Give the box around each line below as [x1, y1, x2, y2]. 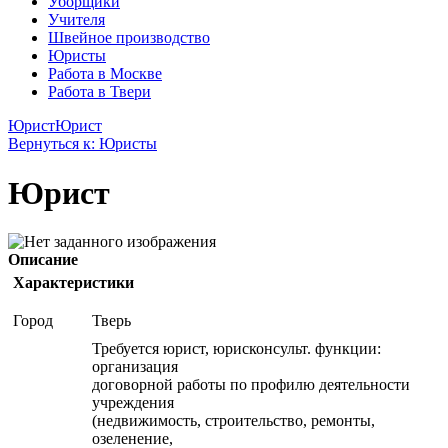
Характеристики [13, 274, 134, 292]
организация [92, 358, 178, 376]
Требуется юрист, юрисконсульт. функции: [92, 340, 381, 358]
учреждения [92, 394, 174, 412]
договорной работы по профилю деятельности [92, 376, 410, 394]
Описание [8, 251, 78, 269]
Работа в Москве [48, 65, 162, 83]
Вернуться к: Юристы [8, 135, 157, 153]
